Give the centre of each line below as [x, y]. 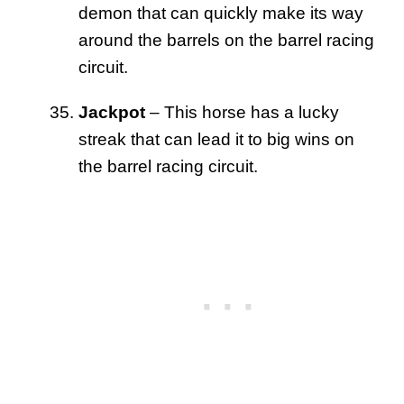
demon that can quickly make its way [221, 13]
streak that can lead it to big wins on [216, 139]
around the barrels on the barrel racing [226, 40]
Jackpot [112, 112]
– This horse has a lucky [242, 112]
